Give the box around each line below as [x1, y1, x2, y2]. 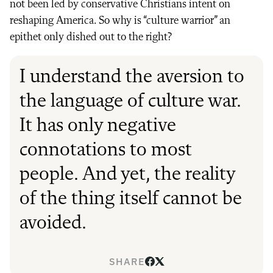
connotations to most [19, 140, 192, 160]
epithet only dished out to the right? [10, 31, 172, 43]
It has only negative [19, 116, 176, 136]
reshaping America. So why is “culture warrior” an [10, 15, 230, 26]
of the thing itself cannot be [19, 189, 242, 209]
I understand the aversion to [19, 67, 244, 87]
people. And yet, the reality [19, 165, 236, 185]
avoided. [19, 213, 87, 233]
